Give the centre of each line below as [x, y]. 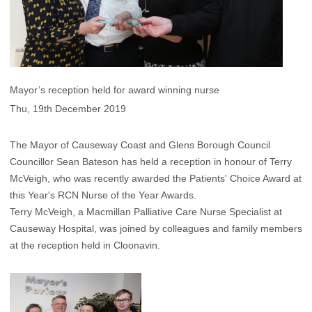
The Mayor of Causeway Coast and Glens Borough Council [140, 145]
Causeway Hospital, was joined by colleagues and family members [156, 229]
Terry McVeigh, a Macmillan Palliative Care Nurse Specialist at [146, 212]
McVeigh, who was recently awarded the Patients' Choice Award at [156, 179]
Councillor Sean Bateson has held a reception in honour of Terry [151, 162]
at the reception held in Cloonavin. [85, 245]
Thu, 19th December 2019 [68, 109]
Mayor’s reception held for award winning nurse [115, 89]
